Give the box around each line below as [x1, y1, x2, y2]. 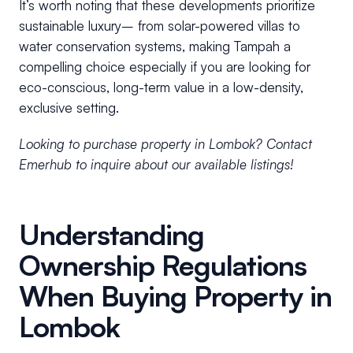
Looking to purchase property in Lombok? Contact [19, 136, 312, 153]
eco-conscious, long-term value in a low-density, [19, 79, 303, 96]
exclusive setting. [19, 99, 119, 117]
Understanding [19, 217, 204, 253]
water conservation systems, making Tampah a [19, 38, 291, 55]
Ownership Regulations [19, 247, 307, 284]
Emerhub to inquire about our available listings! [19, 156, 294, 173]
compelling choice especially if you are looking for [19, 58, 310, 76]
